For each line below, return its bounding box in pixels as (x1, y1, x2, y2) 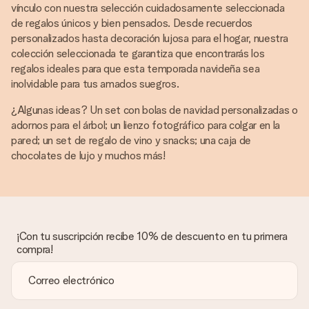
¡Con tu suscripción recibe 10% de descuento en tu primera (17, 230, 288, 243)
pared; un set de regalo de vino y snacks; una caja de (11, 134, 252, 147)
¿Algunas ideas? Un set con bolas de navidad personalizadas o (11, 103, 298, 117)
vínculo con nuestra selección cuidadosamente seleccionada (11, 1, 285, 14)
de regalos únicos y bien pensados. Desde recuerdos (11, 17, 252, 30)
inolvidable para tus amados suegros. (11, 77, 179, 90)
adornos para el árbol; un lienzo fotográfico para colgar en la (11, 119, 281, 132)
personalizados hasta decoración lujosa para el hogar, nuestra (11, 32, 288, 45)
